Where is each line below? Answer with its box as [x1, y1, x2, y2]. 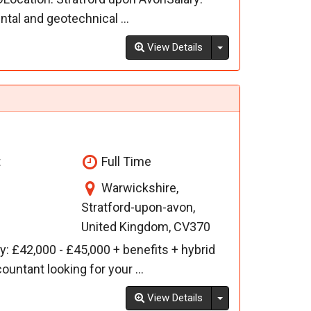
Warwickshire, [99, 180, 179, 196]
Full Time [99, 154, 152, 169]
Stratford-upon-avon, [81, 200, 196, 215]
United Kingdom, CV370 [81, 219, 211, 235]
